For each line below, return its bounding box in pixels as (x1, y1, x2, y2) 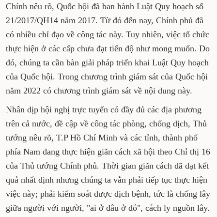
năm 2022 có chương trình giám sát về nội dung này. (6, 86, 192, 95)
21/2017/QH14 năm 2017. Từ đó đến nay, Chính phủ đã (6, 15, 203, 25)
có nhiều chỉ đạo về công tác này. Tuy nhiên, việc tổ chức (6, 30, 209, 39)
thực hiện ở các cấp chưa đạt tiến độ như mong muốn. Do (6, 44, 210, 53)
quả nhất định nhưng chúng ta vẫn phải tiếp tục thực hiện (6, 175, 207, 185)
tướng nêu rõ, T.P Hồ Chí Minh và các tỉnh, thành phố (6, 133, 198, 142)
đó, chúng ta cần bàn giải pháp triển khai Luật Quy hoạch (6, 58, 209, 67)
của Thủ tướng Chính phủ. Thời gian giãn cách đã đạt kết (6, 161, 209, 170)
